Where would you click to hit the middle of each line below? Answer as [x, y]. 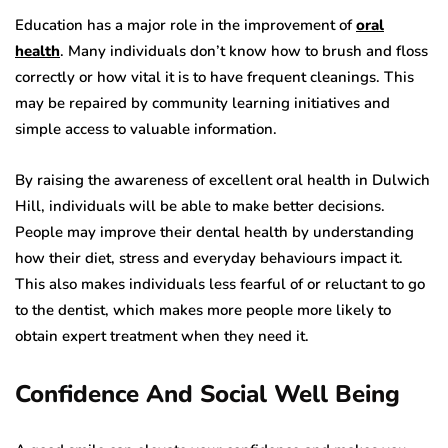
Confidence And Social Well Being [207, 394]
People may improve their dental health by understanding [214, 232]
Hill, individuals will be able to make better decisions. [200, 206]
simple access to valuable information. [146, 129]
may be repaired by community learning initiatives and [202, 103]
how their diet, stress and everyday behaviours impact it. [209, 258]
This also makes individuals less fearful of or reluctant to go [220, 284]
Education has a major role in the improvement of [185, 25]
